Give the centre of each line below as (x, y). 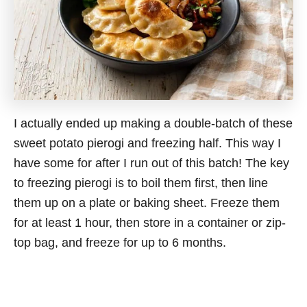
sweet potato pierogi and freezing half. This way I (147, 144)
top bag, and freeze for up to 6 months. (120, 243)
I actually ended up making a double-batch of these (153, 124)
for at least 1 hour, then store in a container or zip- (150, 223)
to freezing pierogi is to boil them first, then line (141, 183)
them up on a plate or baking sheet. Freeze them (147, 203)
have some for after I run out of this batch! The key (151, 163)
